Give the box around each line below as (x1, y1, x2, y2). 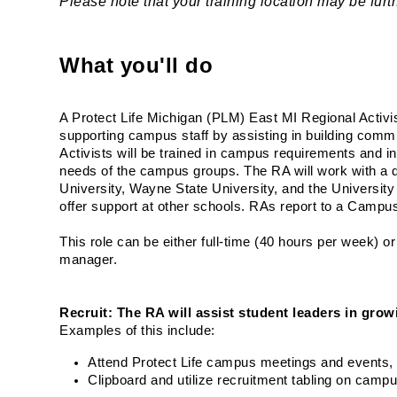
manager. (59, 253, 121, 267)
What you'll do (59, 53, 214, 77)
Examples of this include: (59, 323, 215, 338)
